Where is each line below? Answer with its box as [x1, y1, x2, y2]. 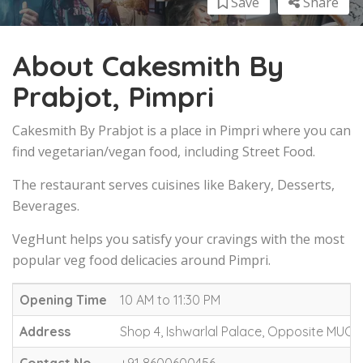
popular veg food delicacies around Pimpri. [12, 250, 271, 269]
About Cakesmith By [12, 47, 284, 83]
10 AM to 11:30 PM [120, 291, 220, 308]
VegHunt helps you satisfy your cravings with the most [12, 229, 344, 248]
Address [19, 322, 70, 340]
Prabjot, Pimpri [12, 78, 214, 114]
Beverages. [12, 196, 79, 215]
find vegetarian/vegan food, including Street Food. [12, 142, 315, 160]
